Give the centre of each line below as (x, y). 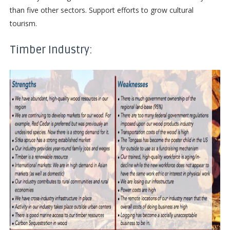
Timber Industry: (51, 50)
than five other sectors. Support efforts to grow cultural (101, 10)
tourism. (23, 23)
